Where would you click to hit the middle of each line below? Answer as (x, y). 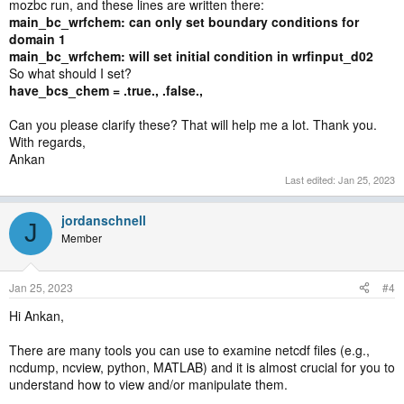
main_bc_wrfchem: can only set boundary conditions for (184, 22)
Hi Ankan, (37, 315)
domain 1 (37, 39)
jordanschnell (104, 220)
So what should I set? (70, 73)
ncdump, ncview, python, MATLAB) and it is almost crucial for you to (202, 367)
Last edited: (312, 179)
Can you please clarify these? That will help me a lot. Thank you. (193, 124)
